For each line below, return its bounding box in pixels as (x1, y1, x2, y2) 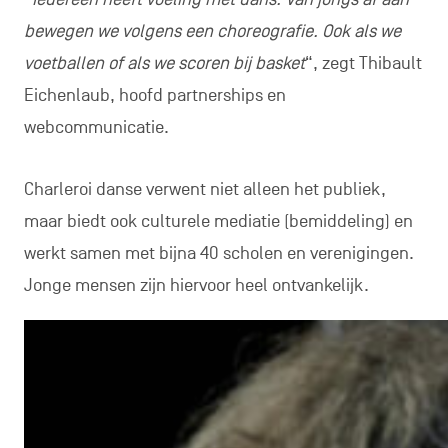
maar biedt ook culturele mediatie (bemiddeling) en (23, 211, 413, 233)
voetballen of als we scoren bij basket (23, 53, 305, 75)
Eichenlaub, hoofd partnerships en (23, 85, 286, 107)
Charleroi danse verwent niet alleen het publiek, (23, 179, 386, 201)
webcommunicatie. (23, 117, 169, 139)
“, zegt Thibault (304, 53, 422, 75)
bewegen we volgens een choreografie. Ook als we (23, 21, 401, 43)
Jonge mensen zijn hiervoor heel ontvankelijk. (23, 275, 369, 297)
